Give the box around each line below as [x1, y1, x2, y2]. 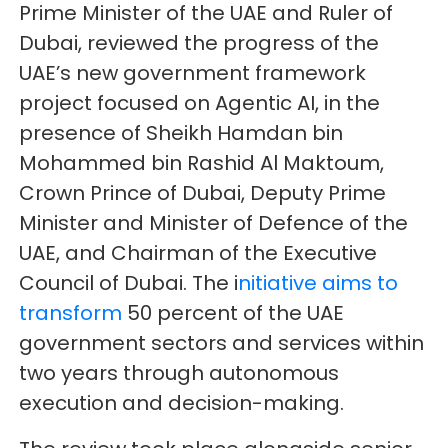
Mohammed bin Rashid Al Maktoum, [19, 149, 385, 178]
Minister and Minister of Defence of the [19, 209, 409, 238]
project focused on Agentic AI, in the [19, 89, 381, 118]
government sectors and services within [19, 329, 425, 358]
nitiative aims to [238, 269, 399, 298]
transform [19, 299, 128, 328]
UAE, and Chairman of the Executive [19, 239, 378, 268]
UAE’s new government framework [19, 59, 367, 88]
